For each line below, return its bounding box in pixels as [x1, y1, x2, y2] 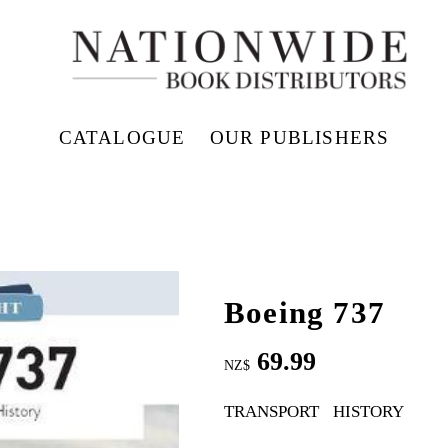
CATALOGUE [58, 126, 186, 148]
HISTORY [333, 402, 404, 422]
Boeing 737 [224, 296, 385, 331]
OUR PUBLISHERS [209, 126, 390, 148]
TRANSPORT [224, 402, 319, 422]
